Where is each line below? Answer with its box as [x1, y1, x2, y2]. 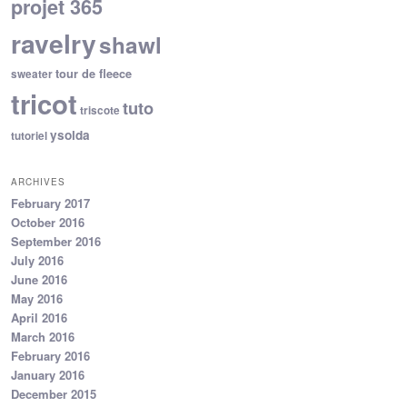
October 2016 [11, 213, 84, 231]
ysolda [50, 126, 90, 144]
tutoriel [11, 128, 47, 144]
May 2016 [11, 289, 63, 307]
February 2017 [11, 194, 90, 212]
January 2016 [11, 365, 84, 383]
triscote [80, 103, 120, 119]
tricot [11, 84, 77, 124]
